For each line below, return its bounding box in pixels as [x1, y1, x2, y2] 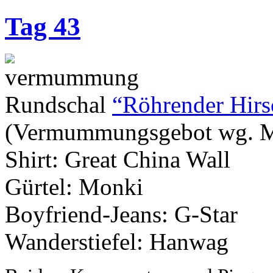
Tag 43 [5, 12, 80, 41]
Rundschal [5, 91, 112, 118]
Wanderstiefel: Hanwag [5, 228, 229, 255]
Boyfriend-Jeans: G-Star [5, 200, 238, 227]
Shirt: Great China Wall [5, 146, 230, 172]
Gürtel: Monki [5, 173, 143, 200]
